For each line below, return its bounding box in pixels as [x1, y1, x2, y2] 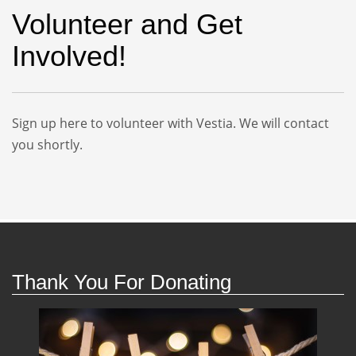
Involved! [12, 40, 126, 72]
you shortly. [12, 136, 83, 153]
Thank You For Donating [12, 270, 231, 294]
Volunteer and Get [12, 8, 242, 41]
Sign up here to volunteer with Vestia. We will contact [12, 114, 329, 132]
